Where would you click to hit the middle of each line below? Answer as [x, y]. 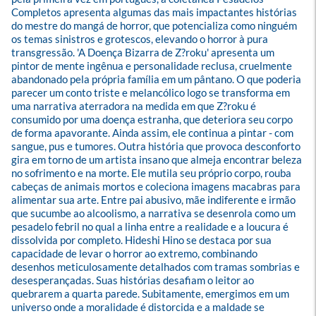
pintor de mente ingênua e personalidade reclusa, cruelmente [153, 66]
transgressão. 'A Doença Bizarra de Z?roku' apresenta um [144, 52]
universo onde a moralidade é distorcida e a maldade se [139, 307]
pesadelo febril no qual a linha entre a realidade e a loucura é [151, 226]
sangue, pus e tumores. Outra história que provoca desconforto [157, 146]
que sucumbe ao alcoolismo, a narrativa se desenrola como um [154, 213]
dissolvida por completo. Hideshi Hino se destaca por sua [142, 240]
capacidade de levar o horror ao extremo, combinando [135, 253]
